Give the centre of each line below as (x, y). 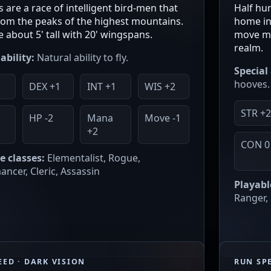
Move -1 (163, 118)
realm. (249, 48)
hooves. (252, 84)
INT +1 (101, 87)
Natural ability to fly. (81, 58)
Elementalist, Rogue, (93, 158)
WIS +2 (160, 87)
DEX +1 (44, 87)
